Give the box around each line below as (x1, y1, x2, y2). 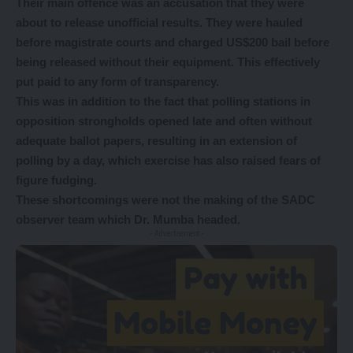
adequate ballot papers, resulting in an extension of (16, 133, 297, 147)
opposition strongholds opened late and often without (16, 113, 312, 128)
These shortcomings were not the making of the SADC (16, 192, 315, 206)
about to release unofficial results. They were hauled (16, 15, 303, 29)
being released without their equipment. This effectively (16, 54, 320, 69)
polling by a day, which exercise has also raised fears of (16, 153, 321, 167)
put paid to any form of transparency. (16, 74, 222, 88)
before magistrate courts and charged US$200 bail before (16, 35, 329, 49)
